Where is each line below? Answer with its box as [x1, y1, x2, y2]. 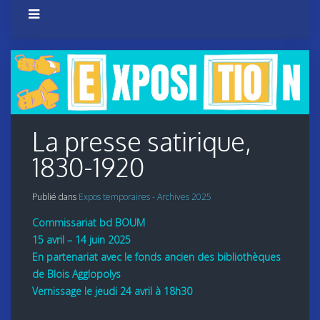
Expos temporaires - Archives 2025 [79, 191, 211, 204]
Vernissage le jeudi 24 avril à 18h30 [32, 284, 192, 299]
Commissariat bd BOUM [32, 216, 145, 230]
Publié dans [32, 191, 79, 204]
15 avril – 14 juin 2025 [32, 233, 131, 247]
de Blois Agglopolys [32, 267, 121, 281]
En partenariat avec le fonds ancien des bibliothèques [32, 250, 281, 264]
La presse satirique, [32, 125, 251, 158]
